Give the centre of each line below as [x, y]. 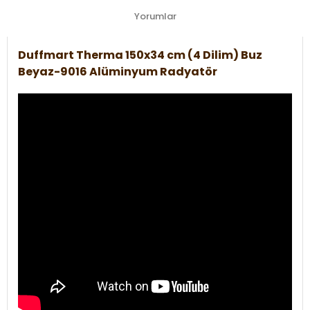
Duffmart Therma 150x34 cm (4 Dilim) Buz [140, 55]
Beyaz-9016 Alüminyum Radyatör [118, 71]
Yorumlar [155, 16]
